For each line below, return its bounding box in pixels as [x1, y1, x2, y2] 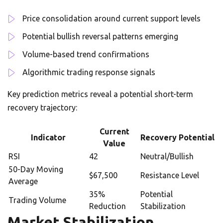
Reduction [89, 202, 126, 211]
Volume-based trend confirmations [22, 50, 149, 59]
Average [8, 177, 38, 186]
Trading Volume [8, 196, 66, 205]
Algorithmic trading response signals [22, 68, 155, 77]
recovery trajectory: [7, 103, 77, 112]
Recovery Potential [140, 133, 215, 142]
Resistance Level [140, 171, 199, 180]
